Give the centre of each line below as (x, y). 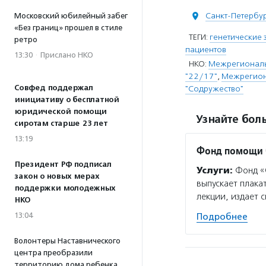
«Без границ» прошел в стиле (68, 28)
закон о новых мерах (57, 176)
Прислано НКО (67, 55)
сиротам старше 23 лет (61, 123)
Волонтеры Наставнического (67, 241)
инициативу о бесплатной (66, 100)
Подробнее (222, 217)
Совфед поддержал (54, 88)
